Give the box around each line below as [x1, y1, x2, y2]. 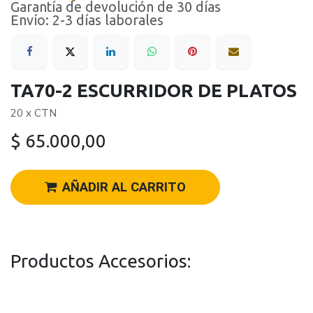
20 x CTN [10, 106, 57, 120]
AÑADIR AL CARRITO [62, 180, 186, 196]
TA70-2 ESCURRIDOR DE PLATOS [10, 80, 297, 101]
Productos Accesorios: [10, 250, 191, 271]
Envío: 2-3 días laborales [10, 13, 163, 29]
